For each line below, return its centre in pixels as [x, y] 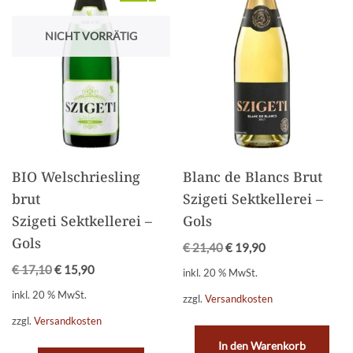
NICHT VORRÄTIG [91, 35]
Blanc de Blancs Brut [253, 176]
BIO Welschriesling [76, 176]
